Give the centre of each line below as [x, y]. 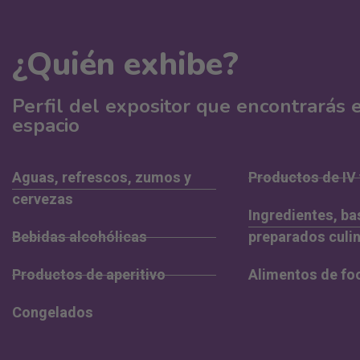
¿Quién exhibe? [125, 64]
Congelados [53, 313]
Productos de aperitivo [89, 275]
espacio [46, 125]
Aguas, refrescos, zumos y [102, 178]
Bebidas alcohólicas [80, 237]
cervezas [43, 200]
